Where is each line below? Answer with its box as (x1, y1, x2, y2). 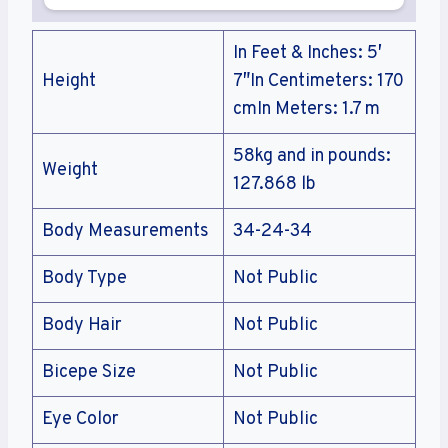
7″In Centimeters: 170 (233, 69, 404, 93)
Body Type (42, 266, 127, 290)
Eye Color (42, 407, 119, 431)
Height (42, 69, 96, 93)
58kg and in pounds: (233, 144, 391, 168)
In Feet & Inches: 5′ (233, 41, 382, 65)
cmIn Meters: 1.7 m (233, 97, 380, 121)
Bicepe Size (42, 360, 136, 384)
